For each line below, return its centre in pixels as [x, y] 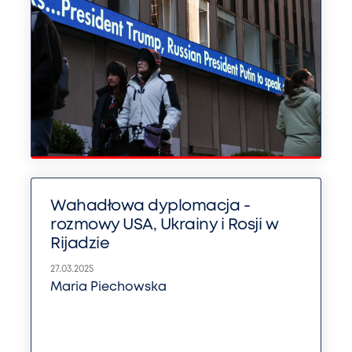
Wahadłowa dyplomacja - [150, 207]
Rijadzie [80, 244]
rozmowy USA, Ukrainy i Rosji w [164, 225]
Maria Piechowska [108, 288]
